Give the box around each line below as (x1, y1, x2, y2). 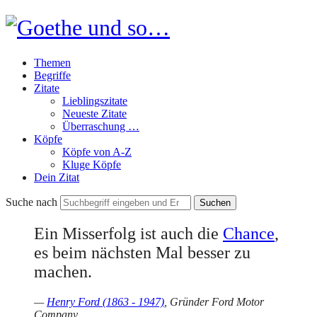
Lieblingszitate (62, 94, 127, 107)
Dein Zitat (34, 171, 79, 183)
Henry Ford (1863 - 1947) (47, 295, 164, 308)
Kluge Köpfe (62, 158, 121, 171)
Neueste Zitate (62, 107, 127, 120)
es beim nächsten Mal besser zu (34, 243, 250, 262)
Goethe (5, 14, 70, 40)
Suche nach (6, 195, 60, 208)
